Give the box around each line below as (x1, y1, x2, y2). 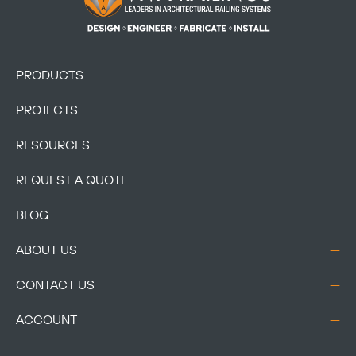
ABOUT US (16, 242, 77, 259)
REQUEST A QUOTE (16, 172, 128, 189)
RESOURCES (16, 137, 90, 154)
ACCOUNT (16, 312, 77, 329)
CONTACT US (16, 277, 95, 294)
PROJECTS (16, 103, 78, 119)
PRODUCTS (16, 68, 83, 84)
